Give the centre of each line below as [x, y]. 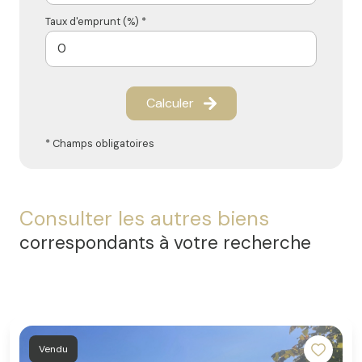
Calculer [170, 103]
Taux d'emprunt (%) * [96, 21]
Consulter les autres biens [144, 218]
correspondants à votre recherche [165, 242]
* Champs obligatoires [100, 143]
